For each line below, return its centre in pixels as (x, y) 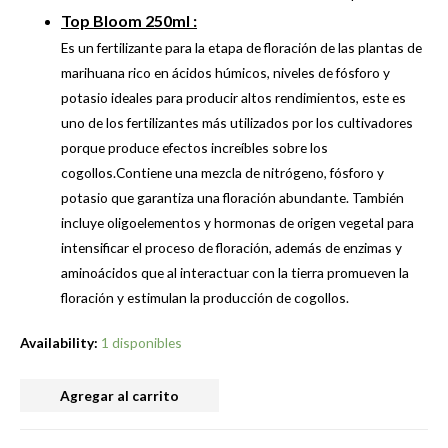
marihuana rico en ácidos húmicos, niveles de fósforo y (226, 72)
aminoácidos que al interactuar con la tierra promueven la (235, 272)
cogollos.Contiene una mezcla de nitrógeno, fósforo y (223, 172)
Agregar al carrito (119, 396)
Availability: (59, 343)
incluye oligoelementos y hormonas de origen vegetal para (238, 222)
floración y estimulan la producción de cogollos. (205, 297)
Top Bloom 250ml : (129, 20)
